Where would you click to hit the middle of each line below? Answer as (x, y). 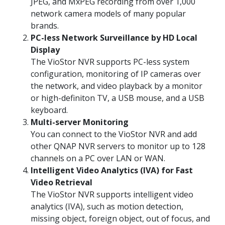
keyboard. (49, 110)
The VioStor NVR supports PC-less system (110, 62)
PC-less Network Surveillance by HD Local (114, 38)
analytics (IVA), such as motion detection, (107, 207)
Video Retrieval (62, 183)
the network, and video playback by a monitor (117, 86)
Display (45, 50)
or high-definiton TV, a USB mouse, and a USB (118, 98)
